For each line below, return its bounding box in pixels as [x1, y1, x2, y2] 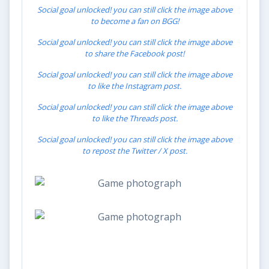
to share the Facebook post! [85, 47, 184, 59]
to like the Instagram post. [88, 80, 181, 91]
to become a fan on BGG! [90, 15, 179, 26]
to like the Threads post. [91, 112, 178, 124]
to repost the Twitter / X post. [82, 145, 187, 156]
